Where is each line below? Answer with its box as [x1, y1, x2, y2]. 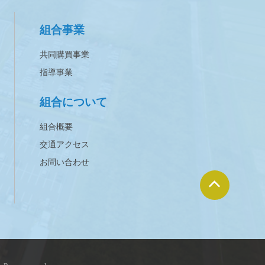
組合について [39, 96, 107, 109]
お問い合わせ [39, 158, 89, 167]
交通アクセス [39, 140, 89, 150]
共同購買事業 [39, 50, 89, 60]
